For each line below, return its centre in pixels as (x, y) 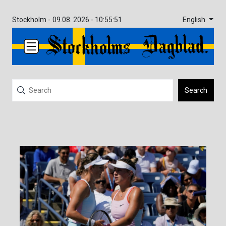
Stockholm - (31, 20)
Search (196, 91)
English (195, 20)
